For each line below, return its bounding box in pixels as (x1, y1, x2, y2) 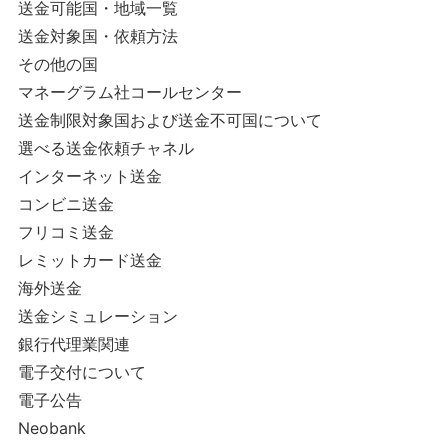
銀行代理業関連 (17, 334, 130, 354)
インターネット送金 (17, 166, 162, 186)
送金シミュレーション (17, 306, 178, 326)
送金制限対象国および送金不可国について (17, 110, 322, 130)
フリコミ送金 (17, 222, 114, 242)
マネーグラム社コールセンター (17, 82, 242, 102)
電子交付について (17, 362, 146, 382)
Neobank (17, 418, 86, 438)
